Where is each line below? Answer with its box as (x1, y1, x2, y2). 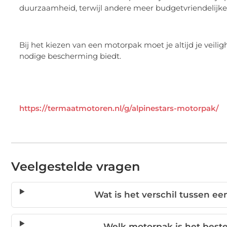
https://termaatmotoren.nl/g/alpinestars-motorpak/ (19, 103, 219, 113)
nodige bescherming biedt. (19, 51, 121, 61)
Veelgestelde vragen (11, 159, 140, 174)
